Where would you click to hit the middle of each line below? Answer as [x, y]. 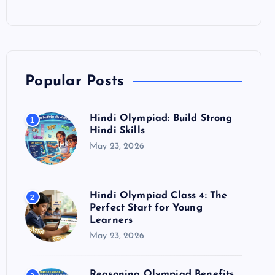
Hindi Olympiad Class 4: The [159, 196]
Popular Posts [75, 82]
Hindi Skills [117, 131]
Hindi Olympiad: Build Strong [161, 118]
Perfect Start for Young [146, 208]
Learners [111, 220]
